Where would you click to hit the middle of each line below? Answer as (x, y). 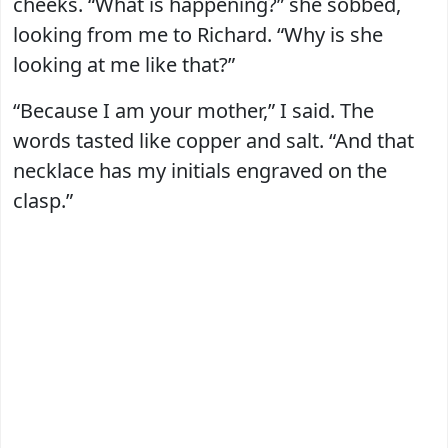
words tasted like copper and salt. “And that (213, 140)
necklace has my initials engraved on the (200, 170)
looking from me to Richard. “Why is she (198, 34)
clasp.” (43, 200)
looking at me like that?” (124, 64)
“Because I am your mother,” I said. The (193, 110)
